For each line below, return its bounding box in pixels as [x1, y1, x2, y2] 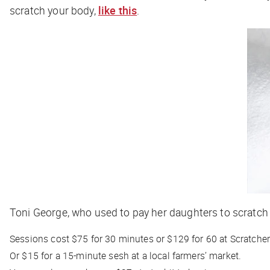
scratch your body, [10, 2, 98, 17]
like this [98, 2, 137, 17]
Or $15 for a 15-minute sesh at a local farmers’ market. [10, 248, 242, 262]
